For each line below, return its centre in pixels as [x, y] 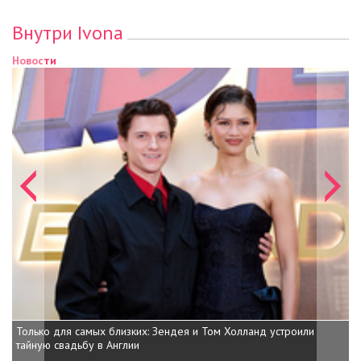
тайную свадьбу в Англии [78, 345]
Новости [34, 60]
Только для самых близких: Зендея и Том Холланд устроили [165, 331]
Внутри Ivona [68, 32]
